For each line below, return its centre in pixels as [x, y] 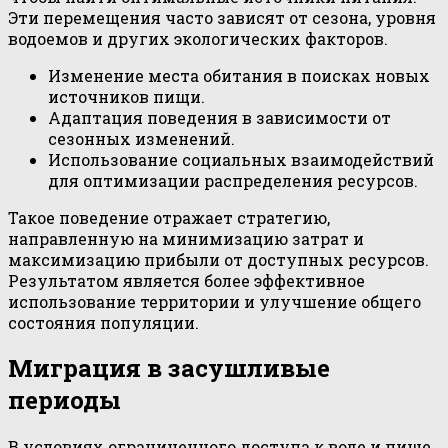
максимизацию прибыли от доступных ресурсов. [218, 259]
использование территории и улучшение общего [214, 301]
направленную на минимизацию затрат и [186, 238]
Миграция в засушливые [169, 368]
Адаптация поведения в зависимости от [219, 117]
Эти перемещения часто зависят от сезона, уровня [222, 17]
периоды [64, 400]
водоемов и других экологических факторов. [198, 38]
